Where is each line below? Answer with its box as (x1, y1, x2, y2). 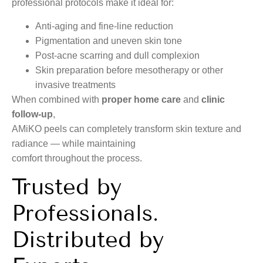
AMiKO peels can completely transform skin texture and (12, 123, 241, 134)
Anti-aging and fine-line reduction (35, 21, 173, 31)
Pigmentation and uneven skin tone (35, 35, 182, 46)
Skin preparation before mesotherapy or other (35, 65, 223, 75)
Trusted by (12, 174, 122, 201)
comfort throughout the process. (12, 153, 142, 163)
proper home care (102, 94, 181, 104)
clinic (201, 94, 225, 104)
